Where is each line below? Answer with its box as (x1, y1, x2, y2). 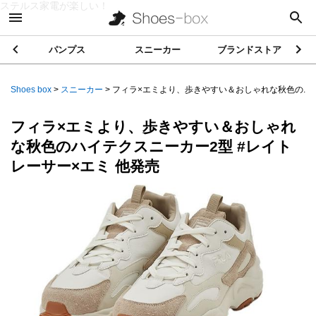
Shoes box (11, 85, 51, 95)
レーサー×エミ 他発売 (11, 158, 159, 174)
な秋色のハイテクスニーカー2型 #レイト (11, 138, 292, 154)
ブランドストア (217, 44, 281, 55)
